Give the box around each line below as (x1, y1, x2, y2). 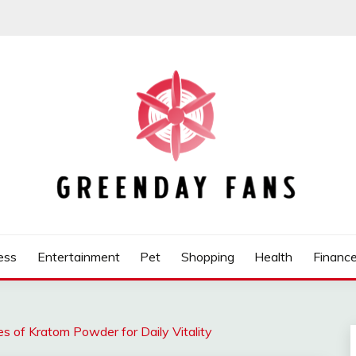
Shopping (180, 249, 234, 265)
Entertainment (37, 249, 120, 265)
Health (254, 249, 293, 265)
